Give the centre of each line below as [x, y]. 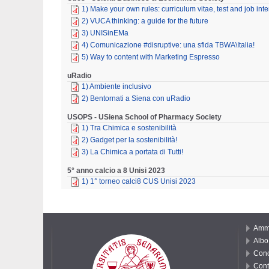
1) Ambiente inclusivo [116, 86]
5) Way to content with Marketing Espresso [151, 57]
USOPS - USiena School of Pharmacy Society [144, 117]
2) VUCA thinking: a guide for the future [145, 21]
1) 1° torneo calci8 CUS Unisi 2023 [139, 181]
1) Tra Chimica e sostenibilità [129, 128]
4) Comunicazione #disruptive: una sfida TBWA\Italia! [168, 45]
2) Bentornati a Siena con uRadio [136, 98]
